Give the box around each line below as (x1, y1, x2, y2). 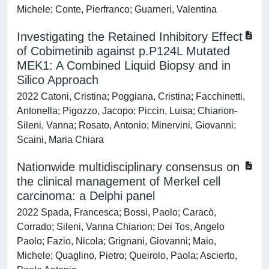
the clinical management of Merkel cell (17, 175, 220, 188)
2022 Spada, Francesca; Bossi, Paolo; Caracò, (17, 207, 216, 217)
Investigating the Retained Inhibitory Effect (17, 30, 243, 43)
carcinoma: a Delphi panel (17, 189, 155, 202)
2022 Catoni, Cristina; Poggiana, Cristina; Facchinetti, (17, 91, 245, 101)
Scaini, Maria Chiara (17, 134, 104, 145)
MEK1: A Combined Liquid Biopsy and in (17, 59, 231, 72)
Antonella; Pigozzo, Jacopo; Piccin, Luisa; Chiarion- (17, 106, 237, 116)
